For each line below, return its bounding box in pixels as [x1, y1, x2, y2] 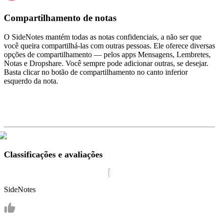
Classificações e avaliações [4, 149, 103, 159]
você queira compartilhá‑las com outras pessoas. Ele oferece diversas [4, 41, 215, 50]
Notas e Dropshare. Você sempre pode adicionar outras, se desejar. [4, 59, 208, 67]
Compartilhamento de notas [4, 12, 116, 23]
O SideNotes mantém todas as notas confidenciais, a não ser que [4, 32, 201, 41]
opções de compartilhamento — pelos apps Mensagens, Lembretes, [4, 50, 211, 59]
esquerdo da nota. [4, 76, 58, 85]
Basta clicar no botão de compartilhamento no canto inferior [4, 67, 188, 76]
